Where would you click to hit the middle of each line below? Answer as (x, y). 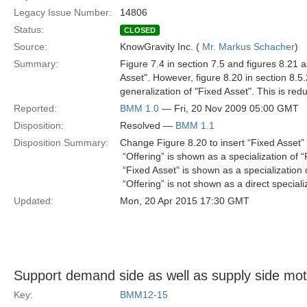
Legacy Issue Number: (63, 12)
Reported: (35, 108)
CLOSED (140, 30)
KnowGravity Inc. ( (161, 47)
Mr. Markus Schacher (248, 47)
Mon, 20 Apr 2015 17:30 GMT (185, 201)
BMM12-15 (144, 295)
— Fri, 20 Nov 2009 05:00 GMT (229, 108)
